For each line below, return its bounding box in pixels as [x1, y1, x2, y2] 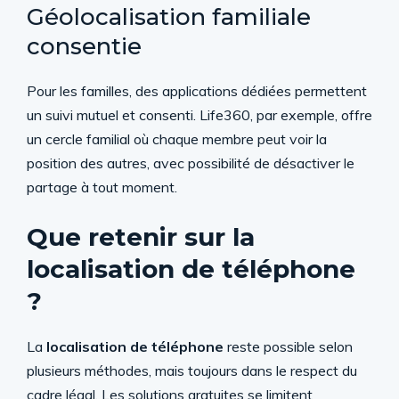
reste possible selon [224, 337, 353, 355]
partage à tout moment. [27, 177, 177, 196]
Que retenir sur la [27, 221, 255, 252]
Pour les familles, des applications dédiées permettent [27, 81, 367, 100]
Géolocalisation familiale [27, 2, 311, 31]
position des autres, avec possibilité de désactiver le [27, 153, 354, 172]
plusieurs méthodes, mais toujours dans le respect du [27, 361, 357, 379]
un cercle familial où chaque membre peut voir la [27, 129, 327, 148]
